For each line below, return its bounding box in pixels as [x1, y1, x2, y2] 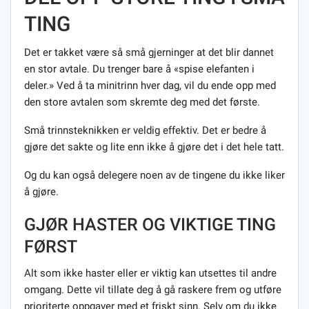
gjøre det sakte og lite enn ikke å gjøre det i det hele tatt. [24, 140, 284, 153]
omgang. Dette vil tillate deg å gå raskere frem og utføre [24, 283, 281, 296]
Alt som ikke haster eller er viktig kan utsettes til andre [24, 266, 277, 279]
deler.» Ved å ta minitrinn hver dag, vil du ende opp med [24, 79, 276, 92]
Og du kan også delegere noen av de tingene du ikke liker [24, 168, 285, 181]
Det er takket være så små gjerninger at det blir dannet [24, 46, 274, 59]
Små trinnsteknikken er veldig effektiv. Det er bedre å [24, 123, 266, 137]
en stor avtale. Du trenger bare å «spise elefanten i [24, 62, 255, 75]
